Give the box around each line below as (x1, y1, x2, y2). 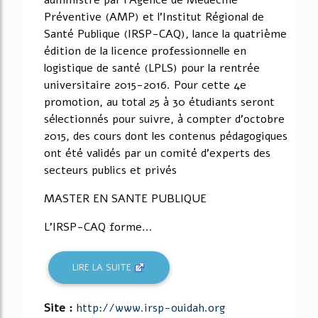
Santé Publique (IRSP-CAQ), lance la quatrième (44, 26, 287, 43)
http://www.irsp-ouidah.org (76, 300, 225, 316)
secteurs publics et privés (44, 163, 177, 179)
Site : (44, 300, 76, 316)
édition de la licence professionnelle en (44, 43, 246, 60)
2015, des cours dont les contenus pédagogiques (44, 128, 287, 145)
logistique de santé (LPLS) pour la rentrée (44, 60, 260, 77)
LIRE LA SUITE (72, 261, 135, 274)
